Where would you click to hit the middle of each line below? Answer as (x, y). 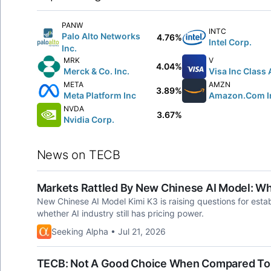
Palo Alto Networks (101, 36)
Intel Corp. (230, 42)
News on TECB (78, 155)
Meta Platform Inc (100, 95)
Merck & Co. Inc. (96, 71)
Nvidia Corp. (89, 119)
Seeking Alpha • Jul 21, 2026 (108, 231)
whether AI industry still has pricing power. (120, 213)
